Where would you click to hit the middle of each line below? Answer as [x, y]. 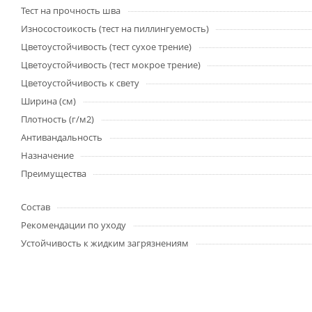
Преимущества [54, 173]
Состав [36, 206]
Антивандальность [62, 137]
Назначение [47, 155]
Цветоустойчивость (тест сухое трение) [106, 46]
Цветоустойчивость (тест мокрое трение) [111, 64]
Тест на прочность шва [71, 10]
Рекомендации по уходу [73, 225]
